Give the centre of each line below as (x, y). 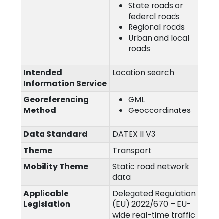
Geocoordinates (159, 110)
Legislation (47, 204)
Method (40, 110)
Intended (43, 73)
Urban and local (159, 38)
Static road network (151, 166)
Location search (143, 73)
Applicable (46, 193)
